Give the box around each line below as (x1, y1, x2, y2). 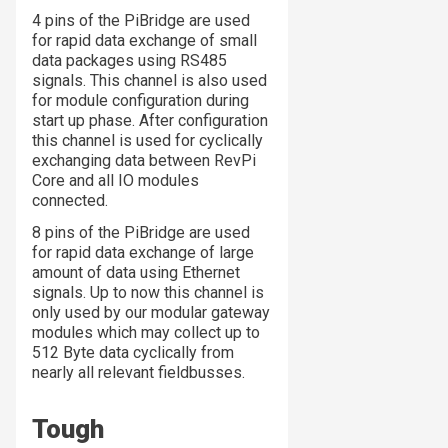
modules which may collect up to (32, 323, 260, 343)
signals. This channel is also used (32, 71, 267, 91)
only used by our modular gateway (32, 303, 270, 323)
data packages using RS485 (32, 51, 227, 71)
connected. (32, 191, 108, 211)
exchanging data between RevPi (32, 151, 256, 171)
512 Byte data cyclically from (32, 343, 234, 363)
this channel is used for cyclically (32, 131, 263, 151)
